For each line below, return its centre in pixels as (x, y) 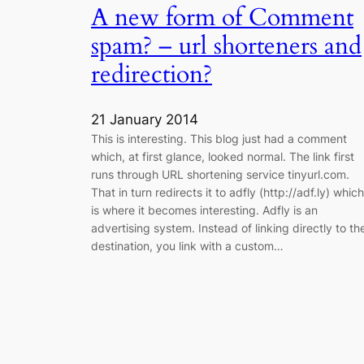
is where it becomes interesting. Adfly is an (204, 210)
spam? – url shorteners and (226, 46)
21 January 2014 (145, 120)
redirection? (152, 74)
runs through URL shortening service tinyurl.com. (220, 175)
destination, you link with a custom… (187, 246)
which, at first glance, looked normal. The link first (223, 157)
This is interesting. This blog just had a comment (219, 139)
